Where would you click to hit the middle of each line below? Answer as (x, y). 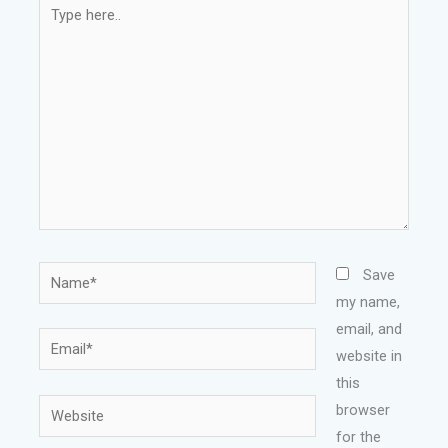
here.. (56, 29)
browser (362, 409)
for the (358, 436)
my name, (367, 301)
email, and (368, 328)
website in (368, 355)
